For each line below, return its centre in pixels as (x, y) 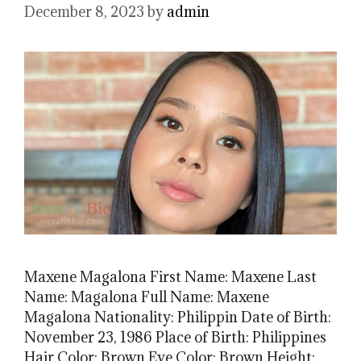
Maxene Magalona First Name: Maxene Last (170, 276)
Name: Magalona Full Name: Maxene (147, 297)
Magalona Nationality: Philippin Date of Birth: (178, 317)
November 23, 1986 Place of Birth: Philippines (175, 337)
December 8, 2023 (84, 12)
